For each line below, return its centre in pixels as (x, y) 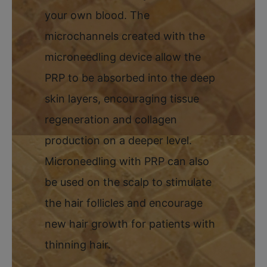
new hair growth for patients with (130, 223)
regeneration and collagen (111, 119)
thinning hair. (78, 244)
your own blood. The (97, 15)
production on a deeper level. (118, 140)
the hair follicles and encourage (124, 203)
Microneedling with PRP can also (127, 161)
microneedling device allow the (123, 57)
